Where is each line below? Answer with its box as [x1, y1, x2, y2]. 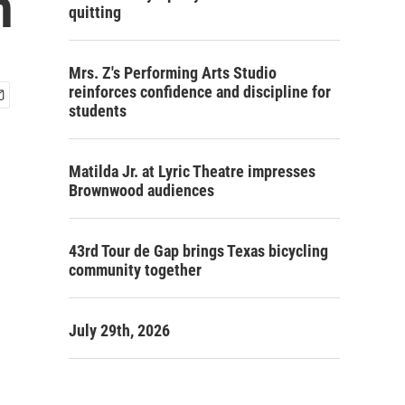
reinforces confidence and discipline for [69, 82, 331, 101]
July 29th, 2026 [69, 321, 170, 340]
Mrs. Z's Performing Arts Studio [69, 63, 277, 82]
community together [69, 260, 202, 279]
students [69, 101, 127, 120]
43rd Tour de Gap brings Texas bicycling [69, 241, 328, 260]
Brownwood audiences [69, 181, 214, 200]
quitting [69, 3, 121, 22]
